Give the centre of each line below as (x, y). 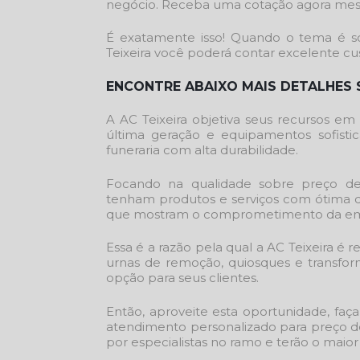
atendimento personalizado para (209, 326)
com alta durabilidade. (229, 150)
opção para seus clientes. (182, 278)
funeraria (133, 150)
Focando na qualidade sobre (204, 183)
